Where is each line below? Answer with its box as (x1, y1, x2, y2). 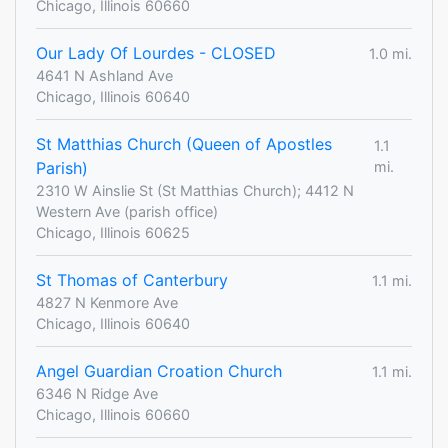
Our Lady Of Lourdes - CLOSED (36, 43, 276, 64)
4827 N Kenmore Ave (36, 294, 178, 312)
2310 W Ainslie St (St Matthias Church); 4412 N (36, 182, 354, 200)
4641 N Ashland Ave (36, 67, 173, 85)
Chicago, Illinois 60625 (36, 224, 190, 242)
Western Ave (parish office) (36, 203, 218, 221)
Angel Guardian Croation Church (36, 361, 282, 382)
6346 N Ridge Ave (36, 385, 158, 403)
